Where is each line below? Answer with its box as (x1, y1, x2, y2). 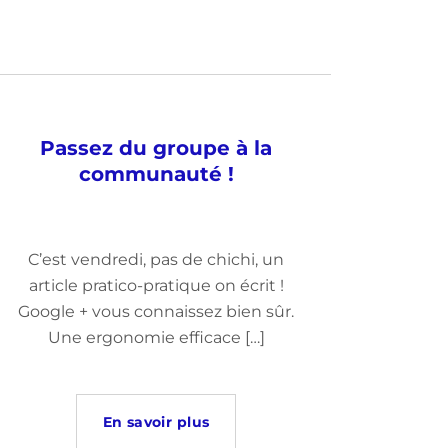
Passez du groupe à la (40, 136, 272, 160)
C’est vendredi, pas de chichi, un (28, 250, 284, 269)
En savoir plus (102, 413, 210, 431)
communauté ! (78, 162, 234, 186)
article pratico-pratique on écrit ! (28, 276, 284, 295)
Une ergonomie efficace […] (47, 328, 265, 347)
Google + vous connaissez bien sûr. (18, 302, 294, 321)
